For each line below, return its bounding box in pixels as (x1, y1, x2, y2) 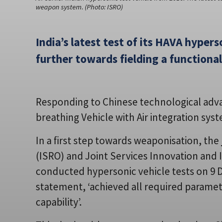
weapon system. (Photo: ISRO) (36, 2, 123, 11)
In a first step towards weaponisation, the (36, 133, 221, 147)
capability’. (36, 195, 82, 209)
